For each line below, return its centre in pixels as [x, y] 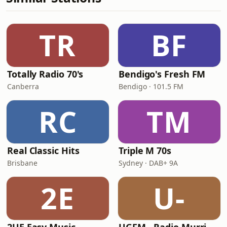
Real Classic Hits [43, 150]
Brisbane [22, 163]
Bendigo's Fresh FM [162, 74]
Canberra [23, 86]
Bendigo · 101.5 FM [151, 86]
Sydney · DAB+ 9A [148, 163]
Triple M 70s [145, 150]
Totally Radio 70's [45, 74]
